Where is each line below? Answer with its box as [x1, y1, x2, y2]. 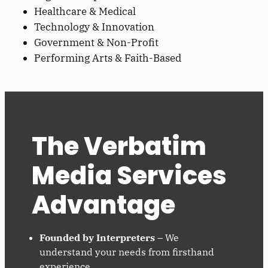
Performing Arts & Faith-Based [34, 51, 182, 65]
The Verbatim [31, 129, 206, 165]
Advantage [31, 187, 175, 223]
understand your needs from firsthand [39, 246, 215, 258]
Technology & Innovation [34, 20, 155, 33]
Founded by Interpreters [39, 232, 156, 244]
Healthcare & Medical [34, 4, 136, 18]
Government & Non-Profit [34, 35, 159, 49]
